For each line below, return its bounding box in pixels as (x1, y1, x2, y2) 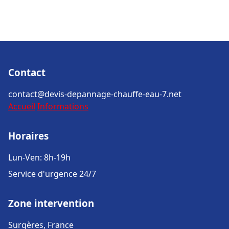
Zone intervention (8, 197, 94, 210)
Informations (37, 101, 88, 112)
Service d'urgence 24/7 (8, 168, 96, 179)
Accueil (8, 101, 35, 112)
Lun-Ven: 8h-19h (8, 152, 71, 163)
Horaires (8, 129, 49, 142)
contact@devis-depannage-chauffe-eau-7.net (8, 88, 181, 100)
